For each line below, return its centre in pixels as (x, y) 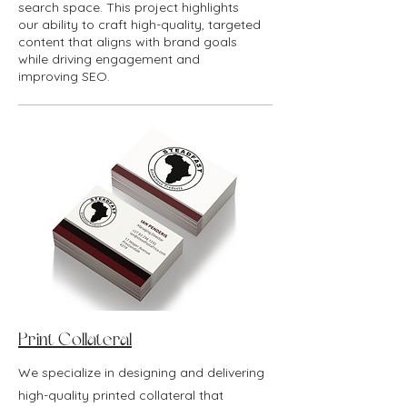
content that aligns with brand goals (128, 42)
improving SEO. (64, 76)
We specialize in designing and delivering (141, 372)
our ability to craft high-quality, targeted (139, 25)
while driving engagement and (109, 59)
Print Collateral (75, 340)
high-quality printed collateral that (121, 395)
